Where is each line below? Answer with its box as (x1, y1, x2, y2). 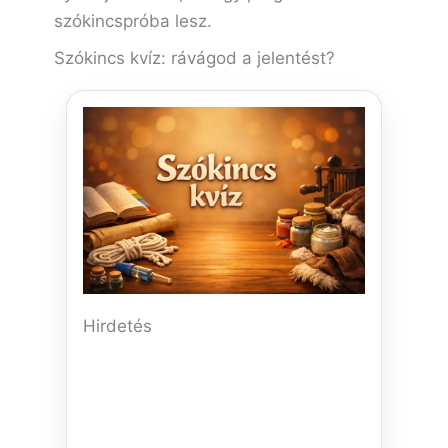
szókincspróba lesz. (54, 11, 212, 31)
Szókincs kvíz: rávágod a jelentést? (54, 47, 335, 68)
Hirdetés (83, 316, 152, 337)
